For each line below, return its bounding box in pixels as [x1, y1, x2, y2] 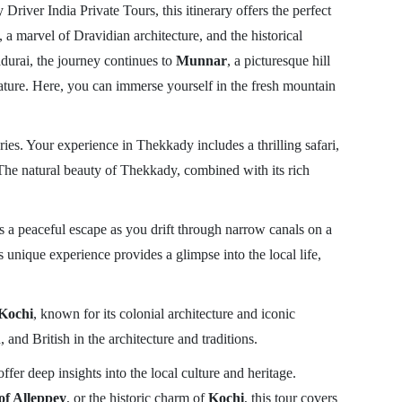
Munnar [175, 53, 227, 68]
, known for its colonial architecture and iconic [32, 306, 295, 321]
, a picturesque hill [226, 53, 330, 68]
